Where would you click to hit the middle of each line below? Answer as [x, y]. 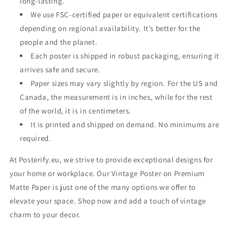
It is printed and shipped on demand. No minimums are [125, 124]
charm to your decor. [45, 215]
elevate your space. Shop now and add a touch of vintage [108, 201]
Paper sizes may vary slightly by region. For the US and [124, 83]
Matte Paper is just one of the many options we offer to [103, 187]
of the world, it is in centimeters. [76, 111]
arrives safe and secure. [60, 69]
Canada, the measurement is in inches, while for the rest [116, 97]
